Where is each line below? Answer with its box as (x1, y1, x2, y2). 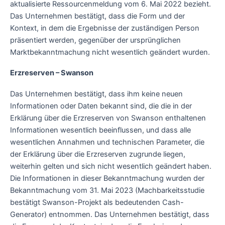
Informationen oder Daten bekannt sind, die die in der (10, 101, 192, 110)
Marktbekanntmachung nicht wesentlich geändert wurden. (10, 47, 210, 57)
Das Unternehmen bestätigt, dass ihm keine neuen (10, 89, 183, 98)
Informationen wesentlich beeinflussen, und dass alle (10, 125, 191, 135)
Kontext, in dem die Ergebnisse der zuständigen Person (10, 23, 199, 33)
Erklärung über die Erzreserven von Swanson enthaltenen (10, 113, 206, 123)
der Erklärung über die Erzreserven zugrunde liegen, (10, 149, 185, 159)
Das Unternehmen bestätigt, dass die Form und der (10, 11, 185, 21)
